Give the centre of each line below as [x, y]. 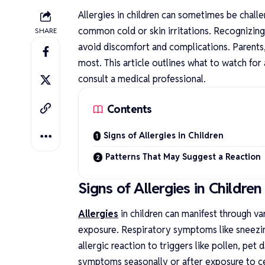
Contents [130, 109]
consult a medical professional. [144, 79]
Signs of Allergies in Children [166, 135]
